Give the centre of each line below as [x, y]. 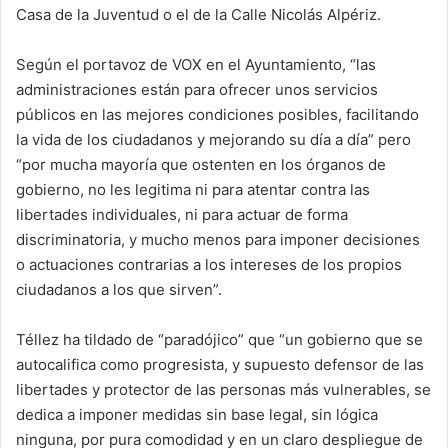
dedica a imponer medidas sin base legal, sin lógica [197, 414]
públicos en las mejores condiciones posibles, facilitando [217, 114]
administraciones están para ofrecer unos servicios [197, 89]
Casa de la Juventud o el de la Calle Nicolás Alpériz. [198, 14]
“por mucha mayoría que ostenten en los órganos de [201, 164]
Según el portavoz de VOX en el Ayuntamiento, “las [196, 64]
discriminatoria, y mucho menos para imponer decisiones [218, 239]
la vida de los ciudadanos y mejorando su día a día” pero [213, 139]
